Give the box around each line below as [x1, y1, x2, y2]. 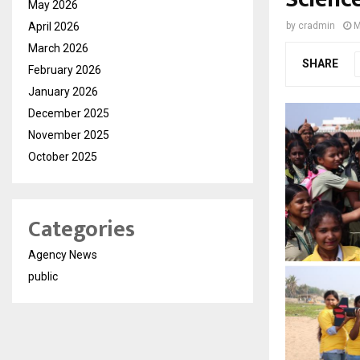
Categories [28, 211, 135, 248]
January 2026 [28, 85, 98, 98]
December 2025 [28, 107, 109, 120]
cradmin [298, 20, 335, 31]
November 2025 [28, 129, 109, 141]
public [28, 270, 58, 283]
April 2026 [28, 20, 80, 33]
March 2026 [28, 42, 88, 55]
